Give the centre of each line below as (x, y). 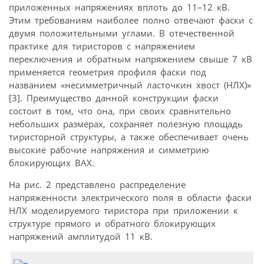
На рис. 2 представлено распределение (97, 184)
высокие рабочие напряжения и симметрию (109, 149)
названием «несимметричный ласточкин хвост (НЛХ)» (130, 85)
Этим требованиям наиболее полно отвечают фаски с (131, 20)
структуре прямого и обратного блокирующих (112, 223)
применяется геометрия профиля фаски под (108, 72)
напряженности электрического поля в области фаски (130, 197)
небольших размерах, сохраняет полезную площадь (126, 123)
